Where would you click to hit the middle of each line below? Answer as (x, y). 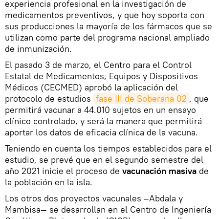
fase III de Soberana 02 (141, 98)
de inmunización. (38, 48)
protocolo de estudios (49, 98)
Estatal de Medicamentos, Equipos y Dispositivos (101, 76)
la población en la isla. (49, 182)
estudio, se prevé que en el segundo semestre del (104, 159)
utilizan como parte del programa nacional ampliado (107, 37)
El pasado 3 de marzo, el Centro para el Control (98, 65)
